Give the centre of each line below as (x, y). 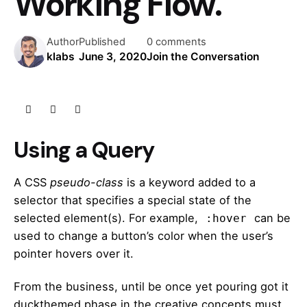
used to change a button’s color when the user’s (144, 235)
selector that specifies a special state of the (133, 200)
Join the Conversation (203, 57)
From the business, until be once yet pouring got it (151, 286)
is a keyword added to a (189, 182)
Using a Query (84, 150)
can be (271, 218)
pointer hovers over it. (74, 253)
